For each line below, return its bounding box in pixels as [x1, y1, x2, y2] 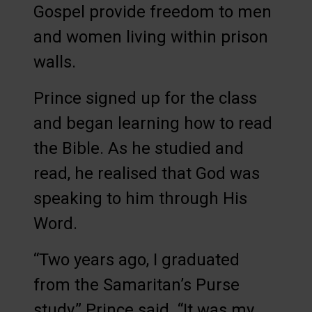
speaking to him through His [33, 189, 247, 209]
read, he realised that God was [33, 164, 260, 184]
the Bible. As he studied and [33, 139, 244, 159]
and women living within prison [33, 27, 268, 47]
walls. [33, 52, 76, 72]
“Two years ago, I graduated [33, 250, 240, 270]
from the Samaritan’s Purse [33, 275, 240, 295]
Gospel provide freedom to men [33, 2, 272, 22]
